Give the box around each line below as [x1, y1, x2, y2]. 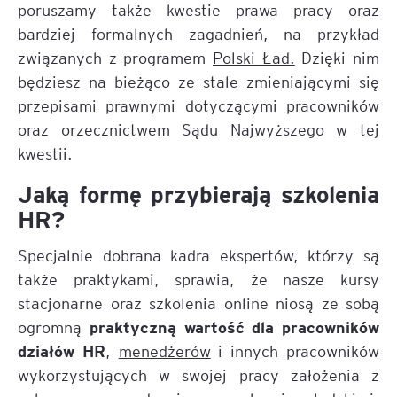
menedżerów [118, 340, 211, 361]
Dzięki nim [301, 47, 380, 67]
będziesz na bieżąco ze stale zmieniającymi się [18, 71, 379, 91]
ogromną [18, 316, 90, 337]
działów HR [18, 339, 105, 361]
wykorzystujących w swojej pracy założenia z [18, 364, 379, 385]
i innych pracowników [210, 340, 380, 361]
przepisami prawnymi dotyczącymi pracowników [18, 95, 379, 115]
